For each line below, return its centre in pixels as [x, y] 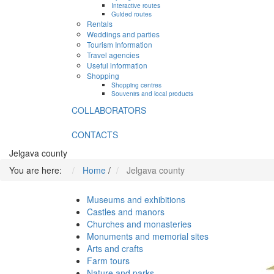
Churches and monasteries [139, 224]
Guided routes [131, 14]
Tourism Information [120, 45]
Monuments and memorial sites [148, 236]
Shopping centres [136, 85]
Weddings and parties [123, 34]
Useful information [117, 65]
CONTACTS [95, 135]
